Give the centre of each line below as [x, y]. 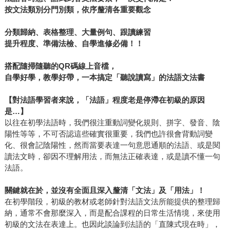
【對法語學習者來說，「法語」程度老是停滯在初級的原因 [104, 100]
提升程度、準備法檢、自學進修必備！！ [74, 44]
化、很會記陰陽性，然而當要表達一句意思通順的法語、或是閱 [112, 145]
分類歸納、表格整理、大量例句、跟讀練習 [78, 32]
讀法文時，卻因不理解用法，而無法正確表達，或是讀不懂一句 [112, 157]
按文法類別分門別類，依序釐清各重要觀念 [78, 10]
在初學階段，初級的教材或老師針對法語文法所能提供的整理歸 [112, 202]
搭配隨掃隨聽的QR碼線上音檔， [60, 66]
